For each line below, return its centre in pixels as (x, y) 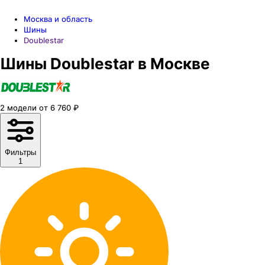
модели (22, 108)
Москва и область (58, 19)
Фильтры (20, 152)
